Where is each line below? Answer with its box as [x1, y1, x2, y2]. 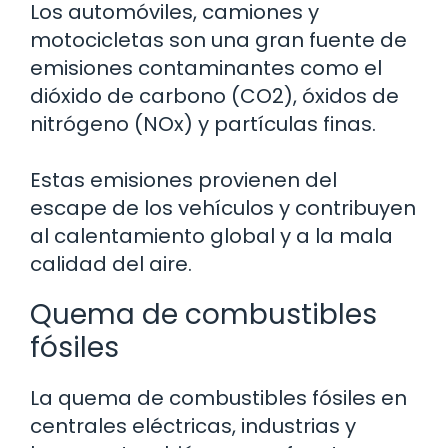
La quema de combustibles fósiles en [30, 384, 407, 413]
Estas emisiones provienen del [30, 166, 337, 195]
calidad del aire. [30, 250, 192, 279]
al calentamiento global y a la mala [30, 222, 393, 251]
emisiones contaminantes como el [30, 54, 382, 83]
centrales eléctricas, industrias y [30, 412, 356, 441]
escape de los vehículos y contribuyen [30, 194, 416, 223]
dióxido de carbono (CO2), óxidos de [30, 82, 399, 111]
